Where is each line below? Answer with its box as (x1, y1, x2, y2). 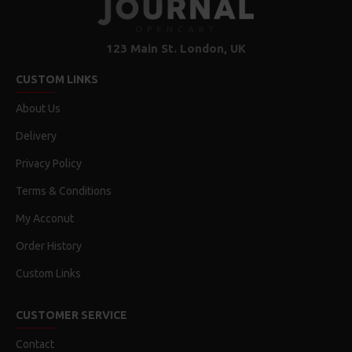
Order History (16, 240, 82, 252)
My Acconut (16, 212, 74, 225)
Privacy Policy (16, 157, 82, 170)
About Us (16, 102, 60, 115)
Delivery (16, 130, 57, 142)
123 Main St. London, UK (105, 42, 246, 55)
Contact (16, 338, 54, 350)
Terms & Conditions (16, 185, 112, 197)
